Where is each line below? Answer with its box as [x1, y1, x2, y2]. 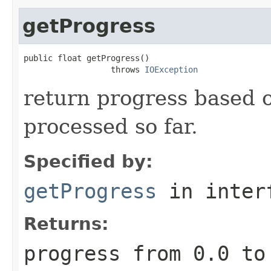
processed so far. [24, 114, 198, 139]
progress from [24, 241, 193, 266]
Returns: [24, 213, 109, 234]
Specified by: [24, 151, 153, 172]
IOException [145, 64, 198, 74]
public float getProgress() [24, 53, 149, 63]
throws [24, 64, 145, 74]
